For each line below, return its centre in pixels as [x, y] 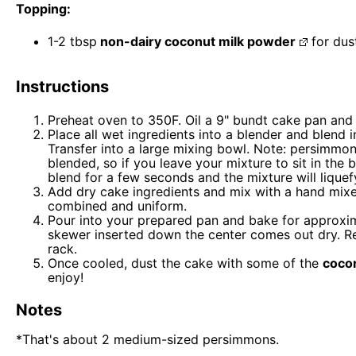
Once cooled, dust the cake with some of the [185, 263]
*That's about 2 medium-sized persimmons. [147, 339]
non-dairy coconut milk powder [196, 41]
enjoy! [66, 277]
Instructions [62, 86]
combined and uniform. [117, 205]
